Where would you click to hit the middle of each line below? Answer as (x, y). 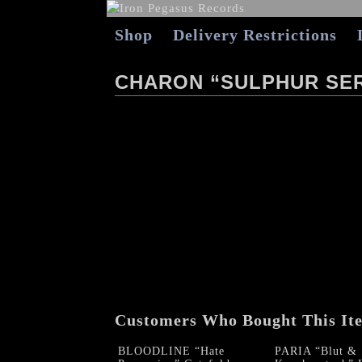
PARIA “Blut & (316, 351)
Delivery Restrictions (255, 35)
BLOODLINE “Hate (171, 351)
